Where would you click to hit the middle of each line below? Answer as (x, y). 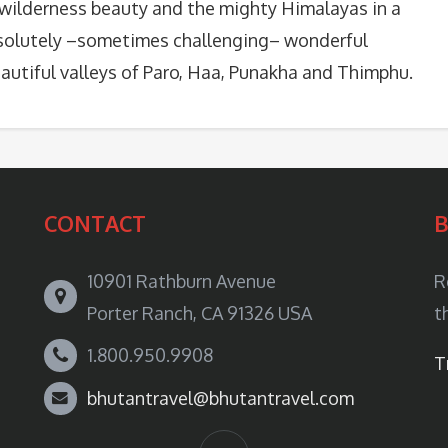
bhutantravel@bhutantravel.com (220, 398)
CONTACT (95, 223)
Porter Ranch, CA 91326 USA (199, 313)
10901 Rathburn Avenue (181, 281)
